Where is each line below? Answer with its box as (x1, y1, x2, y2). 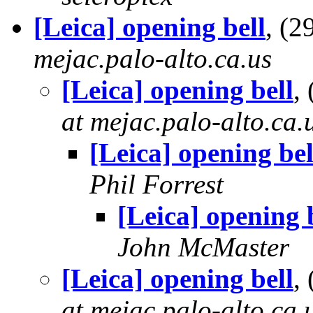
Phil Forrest (89, 169, 224, 199)
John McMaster (117, 232, 289, 262)
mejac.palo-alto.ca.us (34, 43, 272, 73)
